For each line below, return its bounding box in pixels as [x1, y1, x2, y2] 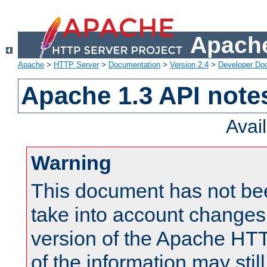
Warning [31, 151, 111, 175]
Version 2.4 [170, 60, 209, 70]
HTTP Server [54, 60, 99, 70]
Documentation [108, 60, 160, 70]
